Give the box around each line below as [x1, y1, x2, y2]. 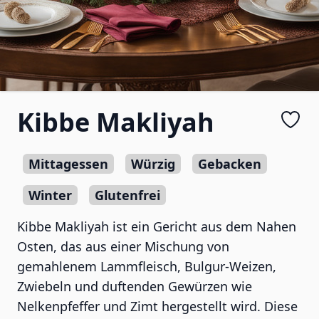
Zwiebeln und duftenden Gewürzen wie [17, 278, 252, 295]
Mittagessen [28, 155, 108, 172]
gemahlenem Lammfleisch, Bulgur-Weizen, [17, 258, 276, 275]
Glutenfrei [95, 187, 160, 204]
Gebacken [198, 155, 261, 172]
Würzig [131, 155, 175, 172]
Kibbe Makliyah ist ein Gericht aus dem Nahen [17, 218, 296, 235]
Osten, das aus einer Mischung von [17, 238, 229, 255]
